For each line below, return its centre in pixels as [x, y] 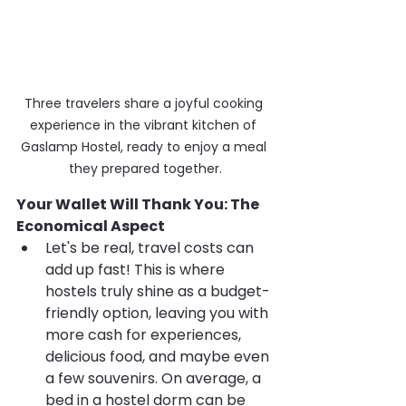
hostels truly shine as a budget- [158, 291]
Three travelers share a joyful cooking [145, 103]
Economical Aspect [91, 226]
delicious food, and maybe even [159, 356]
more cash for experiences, [145, 334]
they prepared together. [145, 168]
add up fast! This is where [137, 269]
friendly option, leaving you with [159, 313]
